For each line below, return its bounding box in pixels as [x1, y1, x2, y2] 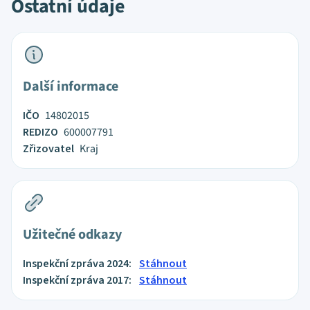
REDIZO [23, 125, 58, 140]
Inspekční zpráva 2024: [23, 256, 134, 271]
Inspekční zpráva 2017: [23, 273, 134, 288]
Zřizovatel [23, 141, 74, 156]
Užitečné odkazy [23, 225, 122, 244]
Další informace [23, 77, 118, 96]
